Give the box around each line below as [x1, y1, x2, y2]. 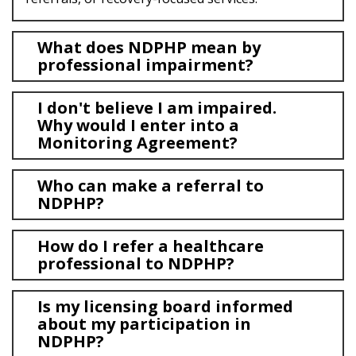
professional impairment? [37, 54, 253, 75]
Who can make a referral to [37, 175, 264, 196]
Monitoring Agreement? [37, 132, 238, 153]
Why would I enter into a [37, 114, 239, 136]
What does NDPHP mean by [37, 37, 261, 58]
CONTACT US [8, 36, 92, 53]
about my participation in [37, 313, 251, 335]
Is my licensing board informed [37, 296, 293, 317]
